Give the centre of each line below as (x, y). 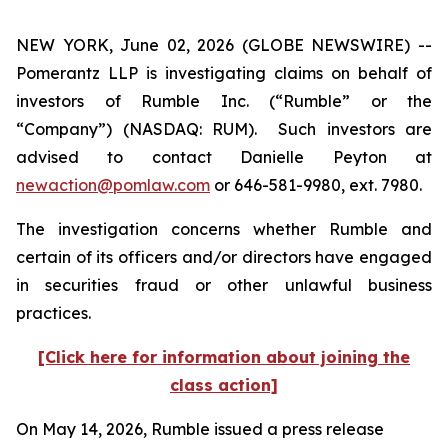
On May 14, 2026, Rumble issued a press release (200, 429)
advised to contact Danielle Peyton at (224, 157)
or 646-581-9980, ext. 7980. (316, 185)
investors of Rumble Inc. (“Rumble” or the (224, 101)
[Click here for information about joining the (224, 357)
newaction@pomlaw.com (113, 185)
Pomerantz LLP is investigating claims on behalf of (224, 73)
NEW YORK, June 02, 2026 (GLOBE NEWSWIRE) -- (224, 45)
